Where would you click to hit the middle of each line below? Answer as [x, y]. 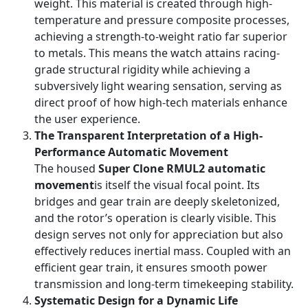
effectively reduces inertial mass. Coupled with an [163, 251]
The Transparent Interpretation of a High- [148, 135]
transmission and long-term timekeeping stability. [164, 284]
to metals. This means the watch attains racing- [157, 53]
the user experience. [87, 119]
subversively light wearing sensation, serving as [158, 86]
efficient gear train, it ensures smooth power [151, 267]
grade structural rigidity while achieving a [142, 69]
